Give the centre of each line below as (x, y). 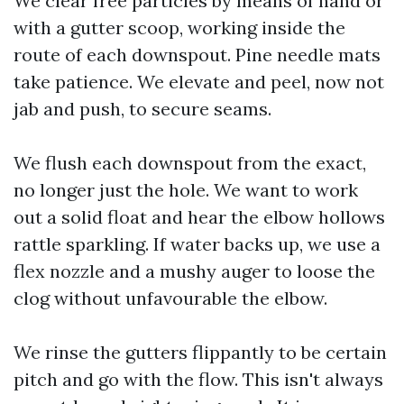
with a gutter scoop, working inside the (179, 28)
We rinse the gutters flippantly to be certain (200, 352)
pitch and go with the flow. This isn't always (198, 379)
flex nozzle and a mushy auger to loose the (194, 271)
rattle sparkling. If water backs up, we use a (197, 244)
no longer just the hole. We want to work (186, 190)
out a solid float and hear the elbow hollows (199, 217)
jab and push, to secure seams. (142, 109)
